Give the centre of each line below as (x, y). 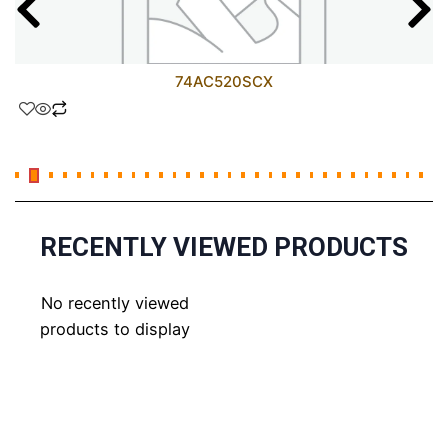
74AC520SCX (224, 81)
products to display (114, 328)
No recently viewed (114, 302)
